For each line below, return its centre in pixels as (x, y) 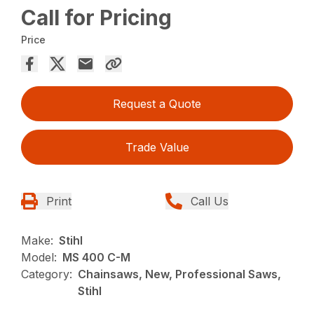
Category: (47, 274)
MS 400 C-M (97, 258)
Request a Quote (157, 104)
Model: (39, 258)
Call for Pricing (97, 18)
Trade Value (157, 148)
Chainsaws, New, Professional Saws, (180, 274)
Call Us (210, 202)
